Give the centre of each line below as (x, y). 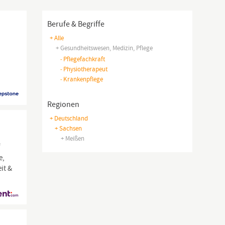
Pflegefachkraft (84, 59)
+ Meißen (72, 138)
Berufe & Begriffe (76, 24)
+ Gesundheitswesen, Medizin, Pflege (104, 48)
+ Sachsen (68, 128)
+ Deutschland (69, 118)
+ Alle (57, 38)
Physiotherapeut (85, 69)
